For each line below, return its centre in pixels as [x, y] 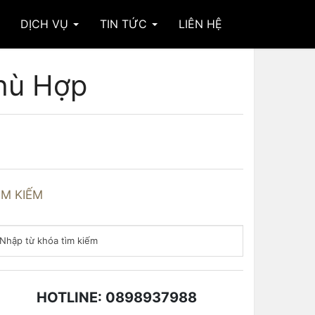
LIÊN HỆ [200, 24]
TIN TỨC [125, 24]
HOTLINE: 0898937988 [117, 297]
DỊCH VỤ [46, 24]
